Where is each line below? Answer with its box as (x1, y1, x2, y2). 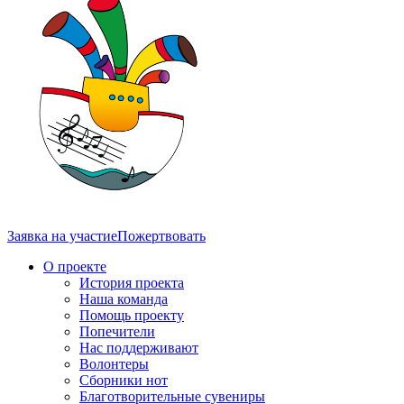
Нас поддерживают (79, 339, 198, 355)
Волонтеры (79, 355, 149, 372)
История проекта (79, 274, 184, 290)
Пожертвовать (117, 227, 206, 243)
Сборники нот (79, 372, 168, 388)
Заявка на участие (7, 227, 117, 243)
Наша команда (79, 290, 168, 307)
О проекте (43, 258, 106, 274)
